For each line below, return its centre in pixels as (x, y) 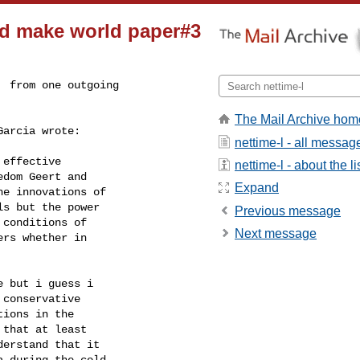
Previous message (288, 211)
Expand (257, 188)
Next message (276, 234)
